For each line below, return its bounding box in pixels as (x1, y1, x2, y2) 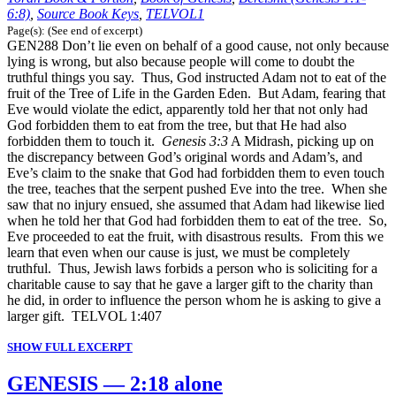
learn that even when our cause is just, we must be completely (7, 245, 350, 261)
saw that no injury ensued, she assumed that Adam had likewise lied (7, 197, 385, 213)
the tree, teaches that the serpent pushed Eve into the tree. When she (7, 181, 387, 197)
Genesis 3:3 (162, 133, 228, 149)
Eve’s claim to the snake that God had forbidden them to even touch (7, 165, 385, 181)
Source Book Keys (37, 6, 139, 22)
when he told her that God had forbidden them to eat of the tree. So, (7, 213, 387, 229)
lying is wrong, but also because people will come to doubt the (7, 54, 354, 70)
